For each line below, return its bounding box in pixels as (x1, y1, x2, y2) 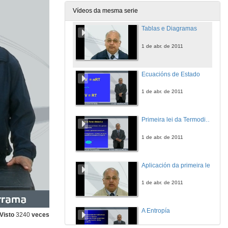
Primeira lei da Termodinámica (206, 116, 212, 123)
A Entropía (141, 207, 170, 214)
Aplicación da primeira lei (141, 161, 212, 169)
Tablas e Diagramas (141, 25, 197, 32)
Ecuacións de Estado (141, 70, 200, 78)
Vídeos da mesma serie (73, 7, 138, 14)
